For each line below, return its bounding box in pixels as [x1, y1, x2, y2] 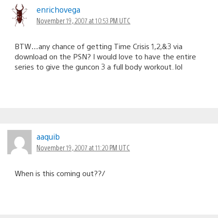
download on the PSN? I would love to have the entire [15, 51, 196, 61]
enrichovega [36, 4, 80, 15]
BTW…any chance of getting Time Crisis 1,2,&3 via [15, 41, 182, 51]
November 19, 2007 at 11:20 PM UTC [36, 143, 130, 152]
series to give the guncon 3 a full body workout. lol [15, 61, 182, 71]
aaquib [36, 131, 60, 142]
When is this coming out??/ [15, 168, 105, 178]
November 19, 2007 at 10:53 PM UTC [36, 16, 130, 25]
